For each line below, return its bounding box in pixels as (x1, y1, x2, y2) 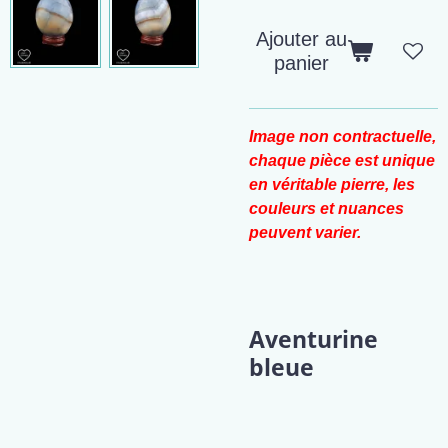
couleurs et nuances (249, 200, 404, 217)
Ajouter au (256, 28, 347, 50)
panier (274, 52, 329, 74)
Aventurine (249, 323, 378, 355)
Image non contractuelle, (249, 128, 436, 145)
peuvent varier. (249, 224, 361, 241)
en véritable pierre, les (249, 176, 415, 193)
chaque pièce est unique (249, 152, 435, 169)
